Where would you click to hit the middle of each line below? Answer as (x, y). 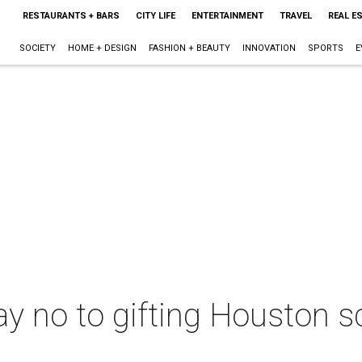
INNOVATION (269, 48)
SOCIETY (37, 48)
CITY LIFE (155, 16)
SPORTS (325, 48)
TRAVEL (295, 16)
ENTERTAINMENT (227, 16)
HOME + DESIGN (102, 48)
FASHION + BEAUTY (189, 48)
